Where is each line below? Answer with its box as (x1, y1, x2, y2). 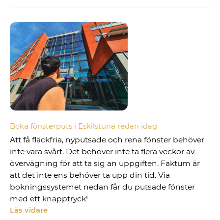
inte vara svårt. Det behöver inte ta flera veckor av (10, 146, 195, 156)
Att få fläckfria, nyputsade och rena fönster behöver (10, 135, 205, 144)
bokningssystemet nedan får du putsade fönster (10, 182, 195, 192)
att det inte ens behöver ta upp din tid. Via (10, 170, 170, 180)
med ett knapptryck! (10, 193, 88, 203)
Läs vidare (10, 205, 48, 215)
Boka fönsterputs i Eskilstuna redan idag (10, 121, 158, 131)
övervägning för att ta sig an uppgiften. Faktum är (10, 158, 200, 168)
